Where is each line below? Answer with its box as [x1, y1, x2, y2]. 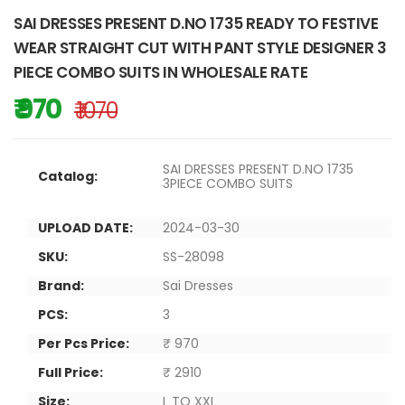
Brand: [38, 276, 84, 295]
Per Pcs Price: [38, 334, 129, 353]
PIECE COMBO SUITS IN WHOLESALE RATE [14, 61, 308, 83]
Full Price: [38, 363, 103, 381]
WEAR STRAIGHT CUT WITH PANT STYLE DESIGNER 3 [14, 36, 387, 59]
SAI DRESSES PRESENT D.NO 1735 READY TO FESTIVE [14, 12, 379, 34]
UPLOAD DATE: [38, 218, 133, 237]
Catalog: [38, 166, 98, 185]
